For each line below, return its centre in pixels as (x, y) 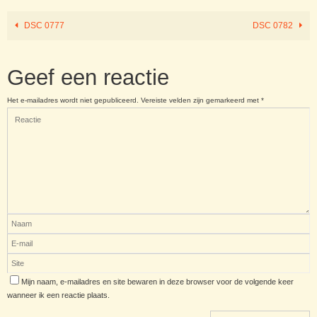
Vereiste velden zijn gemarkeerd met (201, 100)
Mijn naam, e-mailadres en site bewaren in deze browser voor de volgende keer (157, 282)
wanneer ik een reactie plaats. (58, 295)
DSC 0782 (274, 26)
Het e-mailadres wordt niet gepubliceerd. (73, 100)
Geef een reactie (88, 78)
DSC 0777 (43, 26)
